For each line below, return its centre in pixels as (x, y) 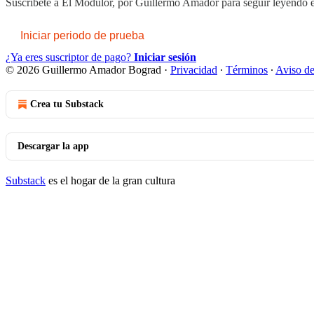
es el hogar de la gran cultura (110, 180)
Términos (247, 69)
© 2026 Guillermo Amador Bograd (83, 69)
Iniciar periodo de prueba (82, 35)
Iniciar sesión (165, 57)
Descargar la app (53, 146)
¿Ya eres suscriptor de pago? (70, 57)
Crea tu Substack (67, 104)
